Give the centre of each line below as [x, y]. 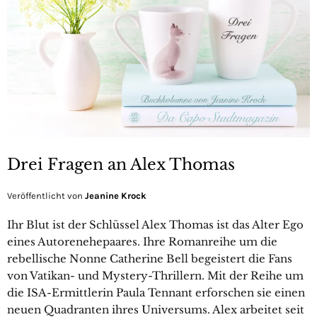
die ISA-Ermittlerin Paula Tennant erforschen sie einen [156, 292]
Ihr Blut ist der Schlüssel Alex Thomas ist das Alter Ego [155, 224]
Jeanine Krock [116, 195]
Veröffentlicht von [46, 195]
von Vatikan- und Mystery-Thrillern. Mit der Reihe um [155, 275]
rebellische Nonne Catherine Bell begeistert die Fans [150, 258]
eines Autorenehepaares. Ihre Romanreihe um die [142, 241]
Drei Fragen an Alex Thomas [121, 164]
